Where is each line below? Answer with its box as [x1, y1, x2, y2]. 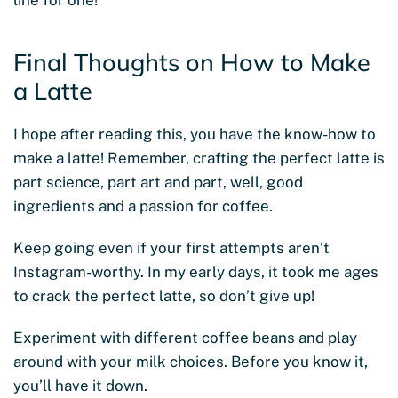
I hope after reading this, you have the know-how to [13, 125, 376, 144]
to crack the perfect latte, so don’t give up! [13, 287, 314, 306]
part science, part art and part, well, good [13, 173, 303, 192]
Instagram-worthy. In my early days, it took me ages [13, 263, 378, 282]
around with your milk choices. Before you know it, [13, 353, 368, 371]
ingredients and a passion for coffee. [13, 197, 276, 216]
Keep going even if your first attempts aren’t [13, 239, 330, 258]
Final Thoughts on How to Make [13, 47, 370, 78]
